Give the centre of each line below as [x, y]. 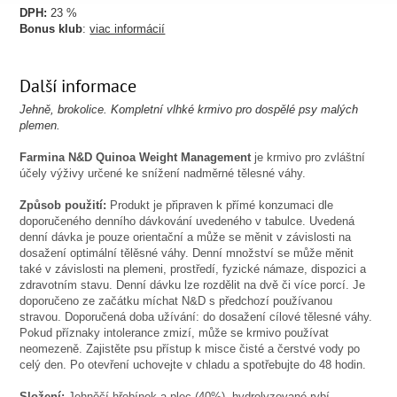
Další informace [78, 86]
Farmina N [48, 157]
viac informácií [128, 29]
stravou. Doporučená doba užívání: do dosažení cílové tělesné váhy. [196, 317]
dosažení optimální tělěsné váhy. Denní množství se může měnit [187, 253]
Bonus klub [51, 29]
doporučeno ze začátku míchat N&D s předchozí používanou [176, 301]
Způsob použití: [65, 205]
